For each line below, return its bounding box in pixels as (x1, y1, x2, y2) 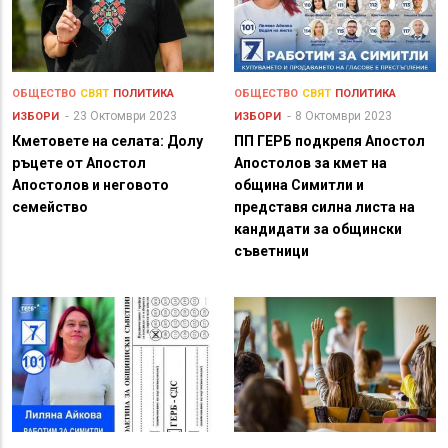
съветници (234, 242, 309, 259)
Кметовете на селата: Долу (12, 132, 203, 149)
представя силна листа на (234, 198, 415, 215)
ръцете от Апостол (12, 154, 146, 171)
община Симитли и (234, 176, 364, 193)
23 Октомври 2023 (73, 108, 177, 123)
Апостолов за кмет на (234, 154, 387, 171)
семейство (12, 198, 88, 215)
